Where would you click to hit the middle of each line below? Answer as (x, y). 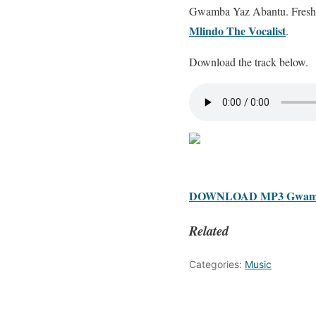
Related (209, 230)
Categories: (217, 264)
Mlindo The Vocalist (237, 30)
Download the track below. (249, 61)
